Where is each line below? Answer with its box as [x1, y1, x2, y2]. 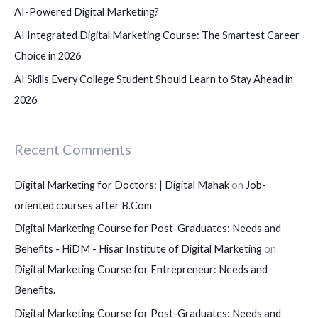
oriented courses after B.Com [14, 199, 152, 212]
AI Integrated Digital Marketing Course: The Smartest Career [14, 28, 300, 41]
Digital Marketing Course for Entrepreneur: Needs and [14, 263, 268, 276]
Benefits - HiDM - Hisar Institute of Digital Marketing [14, 243, 262, 256]
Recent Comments [14, 141, 131, 158]
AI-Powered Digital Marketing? [14, 6, 159, 18]
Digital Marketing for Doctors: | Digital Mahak [14, 178, 229, 191]
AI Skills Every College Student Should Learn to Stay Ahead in [14, 72, 293, 85]
